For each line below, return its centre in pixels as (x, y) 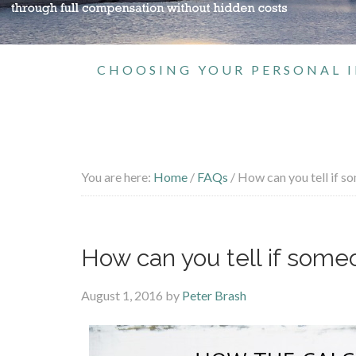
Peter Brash (214, 295)
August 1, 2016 (122, 295)
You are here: (117, 177)
